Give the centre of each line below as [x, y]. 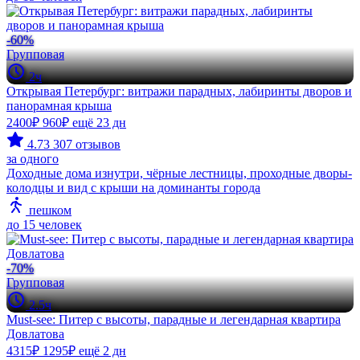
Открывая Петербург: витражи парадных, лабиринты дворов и [179, 91]
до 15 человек [44, 224]
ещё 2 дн [102, 350]
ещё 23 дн [99, 122]
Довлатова [35, 333]
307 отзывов [87, 144]
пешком [49, 210]
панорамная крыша [59, 105]
